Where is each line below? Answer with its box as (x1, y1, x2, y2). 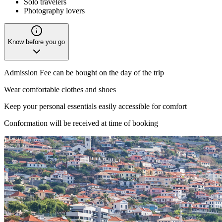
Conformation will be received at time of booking (4, 118, 158, 127)
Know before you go (8, 38, 65, 46)
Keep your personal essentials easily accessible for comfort (4, 102, 187, 111)
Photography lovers (24, 6, 85, 15)
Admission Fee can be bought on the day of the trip (4, 68, 164, 77)
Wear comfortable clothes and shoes (4, 85, 116, 94)
